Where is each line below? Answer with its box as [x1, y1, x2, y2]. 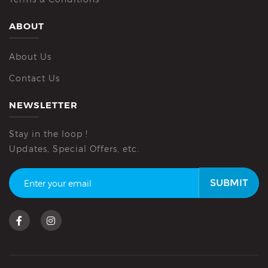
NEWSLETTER [9, 99, 78, 111]
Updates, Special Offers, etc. [9, 144, 139, 154]
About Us [9, 51, 51, 62]
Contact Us [9, 73, 60, 84]
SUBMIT [209, 176, 248, 188]
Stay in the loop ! [9, 129, 88, 139]
